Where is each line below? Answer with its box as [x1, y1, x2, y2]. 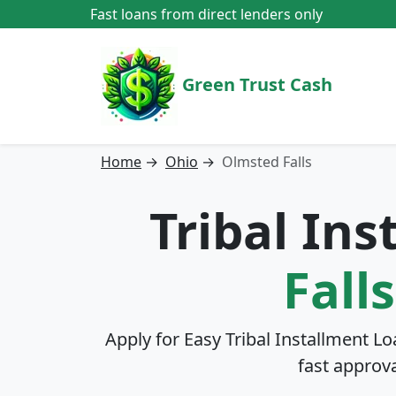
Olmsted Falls [222, 152, 312, 171]
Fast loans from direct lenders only [90, 4, 323, 24]
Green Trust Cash [178, 72, 332, 96]
